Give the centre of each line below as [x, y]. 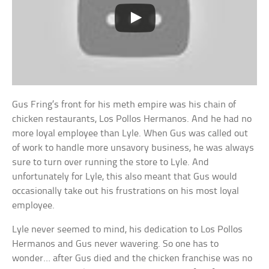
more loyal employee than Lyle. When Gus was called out [130, 133]
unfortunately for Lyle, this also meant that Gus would [125, 177]
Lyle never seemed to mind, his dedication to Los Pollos [128, 229]
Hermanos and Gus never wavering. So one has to [116, 244]
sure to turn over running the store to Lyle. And [111, 162]
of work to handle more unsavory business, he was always [133, 148]
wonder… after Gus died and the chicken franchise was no [132, 258]
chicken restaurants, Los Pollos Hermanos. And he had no [132, 119]
